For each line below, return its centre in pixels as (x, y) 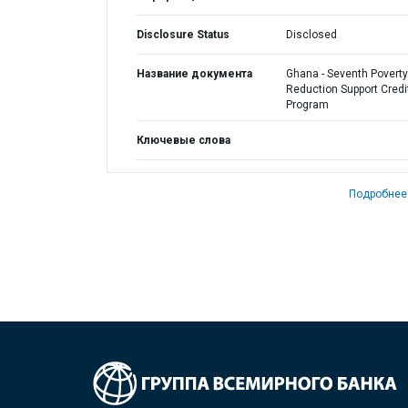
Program (307, 105)
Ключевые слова (184, 140)
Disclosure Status (183, 35)
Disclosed (311, 35)
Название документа (194, 74)
